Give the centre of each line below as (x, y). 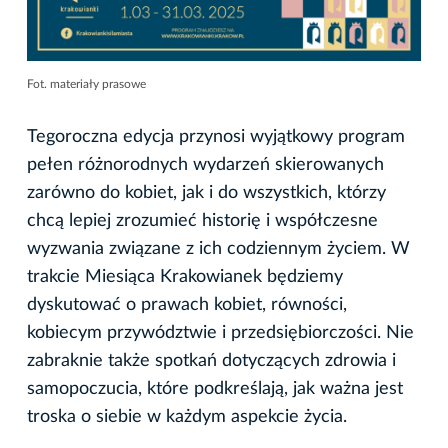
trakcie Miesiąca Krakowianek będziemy (185, 276)
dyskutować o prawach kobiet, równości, (187, 304)
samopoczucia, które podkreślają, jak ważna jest (215, 388)
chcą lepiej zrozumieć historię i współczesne (202, 220)
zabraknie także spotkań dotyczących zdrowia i (211, 360)
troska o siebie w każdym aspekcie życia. (187, 416)
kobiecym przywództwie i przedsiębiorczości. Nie (220, 332)
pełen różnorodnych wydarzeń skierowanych (205, 164)
